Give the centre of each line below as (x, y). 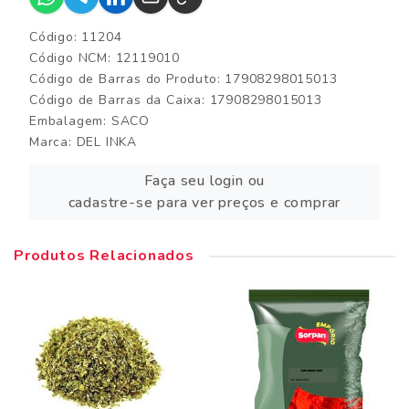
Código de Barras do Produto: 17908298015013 (184, 79)
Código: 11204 (76, 37)
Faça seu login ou (204, 181)
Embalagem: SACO (89, 121)
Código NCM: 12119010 (105, 58)
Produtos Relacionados (104, 256)
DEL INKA (107, 142)
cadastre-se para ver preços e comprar (204, 203)
